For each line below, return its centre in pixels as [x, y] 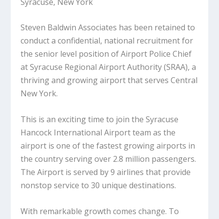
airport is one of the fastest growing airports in [108, 146]
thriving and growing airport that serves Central [109, 80]
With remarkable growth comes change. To [100, 211]
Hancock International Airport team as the [98, 133]
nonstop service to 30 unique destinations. [100, 186]
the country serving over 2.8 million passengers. [109, 159]
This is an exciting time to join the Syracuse [100, 120]
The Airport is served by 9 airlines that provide [106, 172]
